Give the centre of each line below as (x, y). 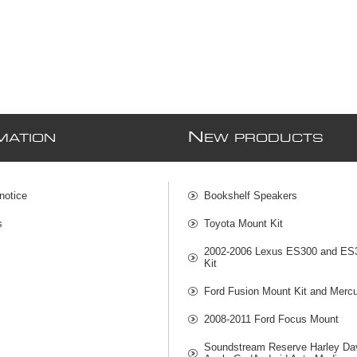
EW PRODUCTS (264, 139)
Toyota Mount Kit (244, 224)
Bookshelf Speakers (251, 196)
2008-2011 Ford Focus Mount (272, 320)
